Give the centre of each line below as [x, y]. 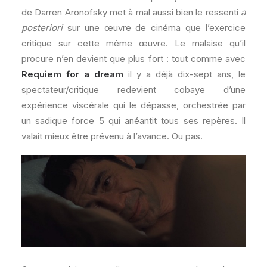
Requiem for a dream [72, 74]
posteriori [42, 28]
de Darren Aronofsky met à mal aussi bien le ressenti [131, 12]
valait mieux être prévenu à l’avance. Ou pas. [112, 136]
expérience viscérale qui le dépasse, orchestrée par [133, 105]
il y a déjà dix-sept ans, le [184, 74]
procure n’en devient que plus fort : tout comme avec [133, 59]
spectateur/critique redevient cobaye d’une [133, 90]
